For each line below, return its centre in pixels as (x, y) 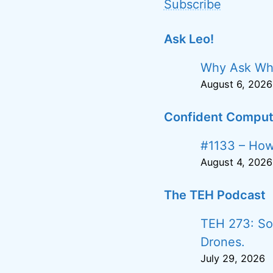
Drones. (222, 242)
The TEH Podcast (214, 195)
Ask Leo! (189, 39)
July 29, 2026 (232, 258)
